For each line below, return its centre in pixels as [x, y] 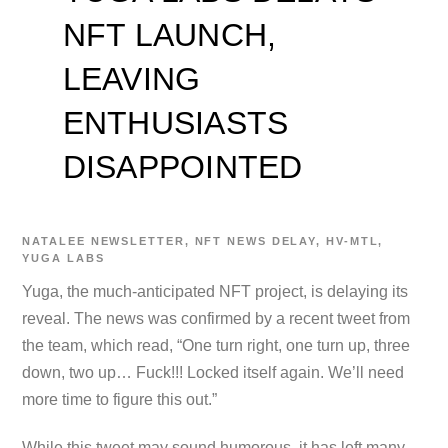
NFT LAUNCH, [169, 35]
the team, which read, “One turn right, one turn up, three [216, 345]
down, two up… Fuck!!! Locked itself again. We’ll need [213, 372]
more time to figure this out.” [120, 399]
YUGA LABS [63, 257]
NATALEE [54, 240]
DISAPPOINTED [182, 167]
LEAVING [131, 79]
